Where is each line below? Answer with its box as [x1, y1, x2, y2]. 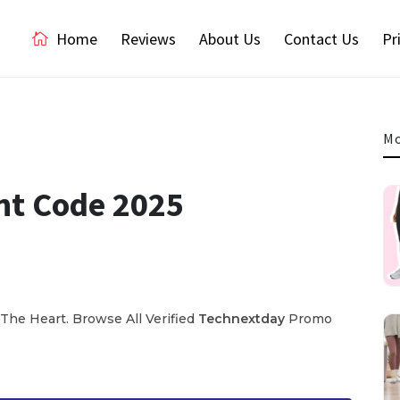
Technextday [198, 311, 285, 327]
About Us [199, 28, 261, 49]
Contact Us [284, 28, 359, 49]
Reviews [121, 28, 176, 49]
